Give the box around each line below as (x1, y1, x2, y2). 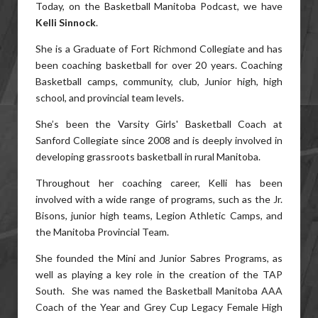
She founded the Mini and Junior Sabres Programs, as (35, 252, 283, 264)
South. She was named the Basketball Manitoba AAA (35, 285, 283, 297)
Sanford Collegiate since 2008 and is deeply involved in (35, 134, 283, 146)
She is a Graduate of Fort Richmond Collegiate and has (35, 43, 283, 55)
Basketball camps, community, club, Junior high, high (35, 75, 283, 87)
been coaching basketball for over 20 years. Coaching (35, 59, 283, 71)
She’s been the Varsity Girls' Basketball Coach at (35, 118, 283, 130)
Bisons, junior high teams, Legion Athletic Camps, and (35, 209, 283, 221)
